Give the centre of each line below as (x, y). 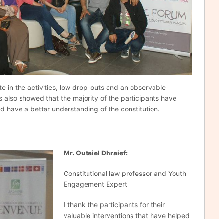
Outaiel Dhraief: (101, 153)
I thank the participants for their (114, 205)
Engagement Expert (95, 184)
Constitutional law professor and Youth (125, 174)
